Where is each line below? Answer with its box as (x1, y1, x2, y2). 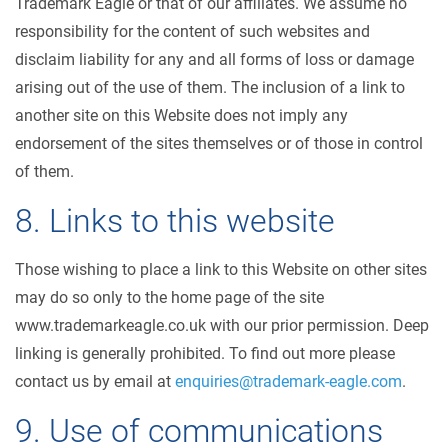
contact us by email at (15, 372, 175, 391)
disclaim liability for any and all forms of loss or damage (15, 50, 414, 69)
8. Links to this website (15, 202, 335, 240)
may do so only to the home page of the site (15, 288, 324, 307)
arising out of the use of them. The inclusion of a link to (15, 78, 405, 97)
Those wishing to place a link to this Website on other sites (15, 260, 427, 279)
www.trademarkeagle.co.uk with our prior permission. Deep (15, 316, 429, 335)
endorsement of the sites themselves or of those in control (15, 134, 423, 153)
